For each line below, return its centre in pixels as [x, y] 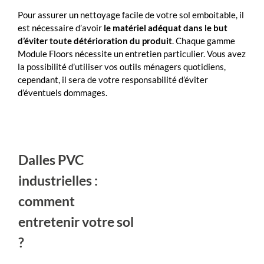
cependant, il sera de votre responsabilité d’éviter [113, 79]
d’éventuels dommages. [62, 92]
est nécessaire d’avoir [61, 27]
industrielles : [58, 180]
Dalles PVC [51, 159]
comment [47, 201]
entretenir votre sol [76, 221]
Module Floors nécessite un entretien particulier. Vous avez [132, 53]
